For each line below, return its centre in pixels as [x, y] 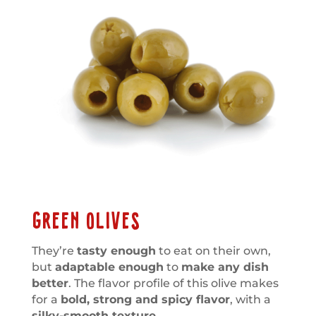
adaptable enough [109, 267]
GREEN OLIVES [86, 221]
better [50, 283]
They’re [54, 250]
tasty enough [116, 250]
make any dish [225, 267]
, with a [250, 299]
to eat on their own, [213, 250]
